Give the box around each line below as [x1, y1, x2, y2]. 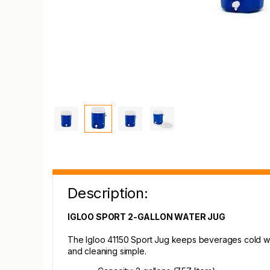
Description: [67, 184, 148, 202]
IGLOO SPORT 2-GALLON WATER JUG [67, 212, 225, 222]
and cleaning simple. [67, 246, 146, 256]
